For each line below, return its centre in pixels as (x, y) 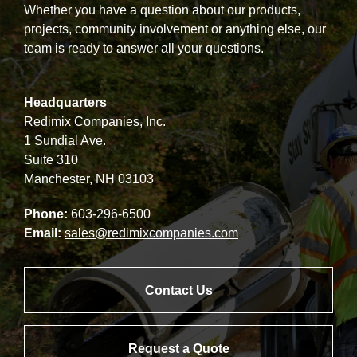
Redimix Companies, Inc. (95, 122)
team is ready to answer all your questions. (144, 49)
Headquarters (65, 103)
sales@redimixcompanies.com (151, 233)
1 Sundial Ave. (65, 141)
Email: (43, 233)
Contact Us (178, 291)
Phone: (46, 214)
